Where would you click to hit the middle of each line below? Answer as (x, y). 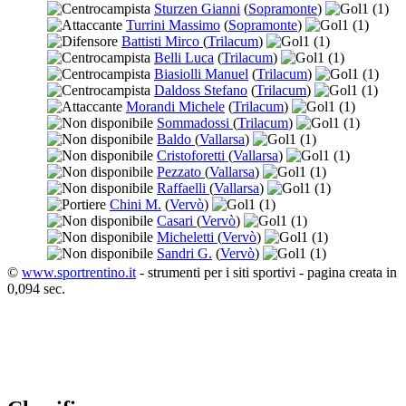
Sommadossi (195, 123)
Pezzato (181, 172)
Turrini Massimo (173, 25)
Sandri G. (184, 254)
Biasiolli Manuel (201, 74)
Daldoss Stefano (201, 91)
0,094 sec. (36, 289)
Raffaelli (183, 188)
